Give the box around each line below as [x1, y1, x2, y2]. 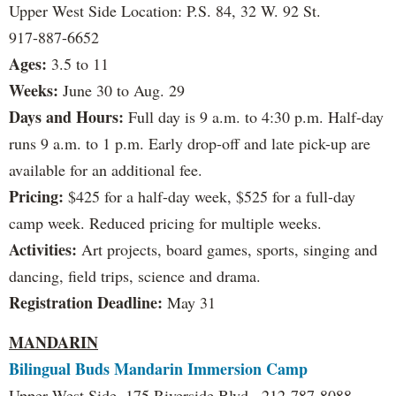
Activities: [9, 238, 81, 262]
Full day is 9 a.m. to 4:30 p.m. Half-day [124, 106, 384, 128]
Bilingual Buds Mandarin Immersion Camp [9, 357, 308, 381]
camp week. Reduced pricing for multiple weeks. [9, 212, 322, 234]
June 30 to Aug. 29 [58, 80, 185, 102]
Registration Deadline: [9, 291, 163, 315]
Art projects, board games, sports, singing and [81, 239, 377, 261]
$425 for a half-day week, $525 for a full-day [64, 186, 355, 208]
